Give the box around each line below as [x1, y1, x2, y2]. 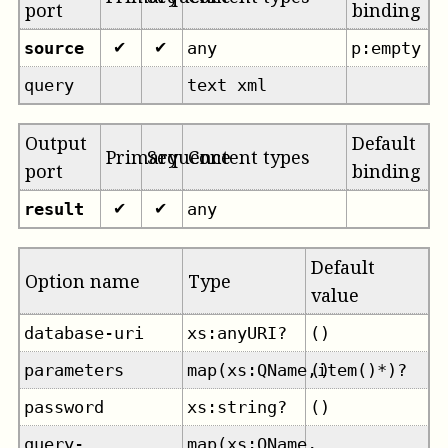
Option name [24, 268, 140, 293]
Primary [105, 144, 178, 169]
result [24, 198, 85, 219]
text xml [187, 74, 278, 95]
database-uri [24, 322, 145, 343]
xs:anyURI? [187, 322, 288, 343]
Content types [187, 144, 310, 169]
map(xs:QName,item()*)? [187, 359, 408, 380]
